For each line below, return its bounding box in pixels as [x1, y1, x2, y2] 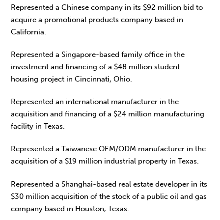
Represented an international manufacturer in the [11, 97, 179, 107]
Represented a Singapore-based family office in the [11, 50, 185, 59]
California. [11, 27, 47, 36]
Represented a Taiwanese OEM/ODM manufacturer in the [11, 144, 206, 154]
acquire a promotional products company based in [11, 15, 184, 24]
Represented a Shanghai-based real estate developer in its [11, 179, 208, 189]
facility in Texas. [11, 122, 65, 131]
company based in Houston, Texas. [11, 204, 130, 213]
